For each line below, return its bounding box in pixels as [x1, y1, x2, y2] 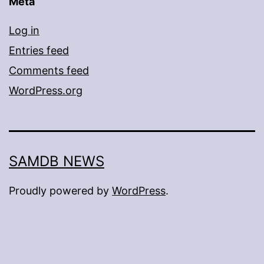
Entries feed [9, 44, 69, 57]
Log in [9, 24, 39, 37]
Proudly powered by [9, 184, 112, 197]
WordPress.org [9, 84, 82, 97]
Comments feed [9, 64, 89, 77]
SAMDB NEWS [9, 152, 104, 170]
